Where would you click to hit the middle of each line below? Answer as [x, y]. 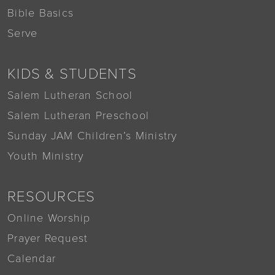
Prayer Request [48, 238]
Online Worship [49, 218]
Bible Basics [41, 13]
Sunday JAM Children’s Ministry [92, 136]
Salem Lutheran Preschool [78, 116]
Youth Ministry [46, 156]
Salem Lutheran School [70, 95]
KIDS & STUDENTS [72, 74]
